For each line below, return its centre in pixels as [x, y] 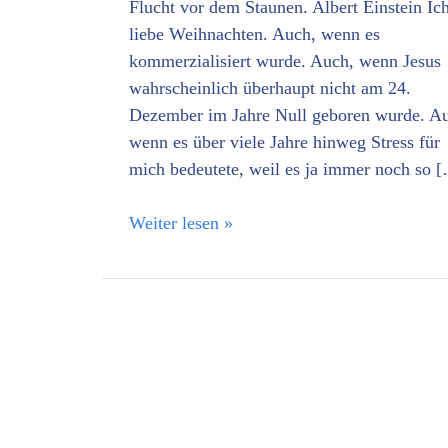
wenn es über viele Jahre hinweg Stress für [284, 141]
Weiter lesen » [181, 222]
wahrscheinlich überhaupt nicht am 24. [270, 87]
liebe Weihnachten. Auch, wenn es [254, 33]
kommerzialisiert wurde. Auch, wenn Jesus [285, 60]
